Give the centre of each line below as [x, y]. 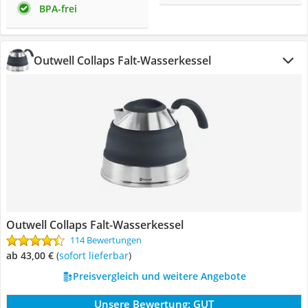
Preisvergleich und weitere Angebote [159, 276]
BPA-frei [58, 9]
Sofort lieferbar [96, 255]
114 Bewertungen [106, 240]
